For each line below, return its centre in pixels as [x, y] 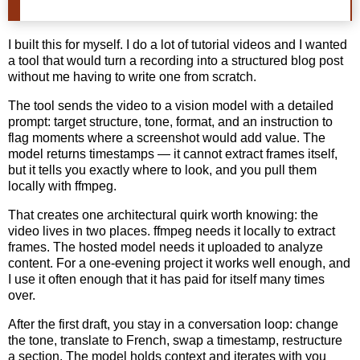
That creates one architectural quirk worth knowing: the [163, 215]
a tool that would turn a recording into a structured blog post [176, 61]
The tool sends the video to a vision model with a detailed [171, 105]
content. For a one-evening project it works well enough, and [179, 263]
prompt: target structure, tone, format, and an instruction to [170, 121]
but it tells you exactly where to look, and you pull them [162, 170]
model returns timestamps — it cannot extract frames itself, [173, 153]
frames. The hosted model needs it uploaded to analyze [166, 247]
